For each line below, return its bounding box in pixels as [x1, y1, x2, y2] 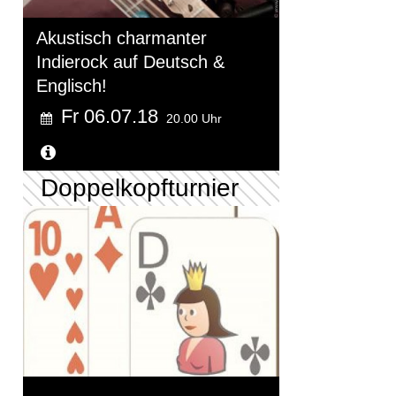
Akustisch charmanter [36, 27, 207, 48]
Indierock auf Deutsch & [36, 51, 225, 72]
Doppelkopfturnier [41, 173, 239, 202]
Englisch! [36, 75, 107, 95]
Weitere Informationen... [60, 142, 251, 163]
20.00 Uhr [166, 110, 222, 126]
